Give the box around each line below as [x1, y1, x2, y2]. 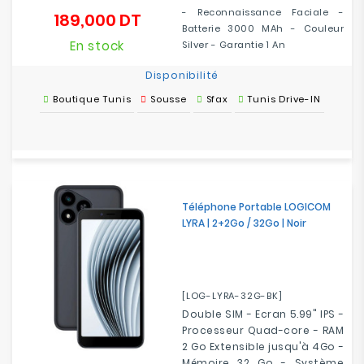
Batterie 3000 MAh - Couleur [182, 22, 344, 35]
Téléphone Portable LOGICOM [182, 200, 331, 214]
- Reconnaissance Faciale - [182, 6, 344, 19]
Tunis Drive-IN [247, 93, 321, 106]
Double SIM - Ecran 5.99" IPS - [182, 307, 344, 321]
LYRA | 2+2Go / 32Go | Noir [182, 216, 306, 230]
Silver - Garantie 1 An [182, 38, 285, 51]
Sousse [150, 93, 187, 106]
